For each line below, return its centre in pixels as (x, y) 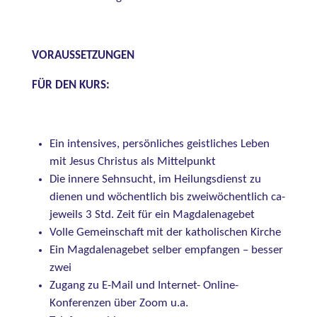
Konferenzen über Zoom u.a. (119, 304)
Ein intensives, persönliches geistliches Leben (159, 145)
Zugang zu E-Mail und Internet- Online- (144, 286)
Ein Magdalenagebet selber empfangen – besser (166, 251)
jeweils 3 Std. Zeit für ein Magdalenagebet (152, 215)
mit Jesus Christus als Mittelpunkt (132, 162)
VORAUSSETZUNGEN (83, 56)
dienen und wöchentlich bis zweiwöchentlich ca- (167, 198)
